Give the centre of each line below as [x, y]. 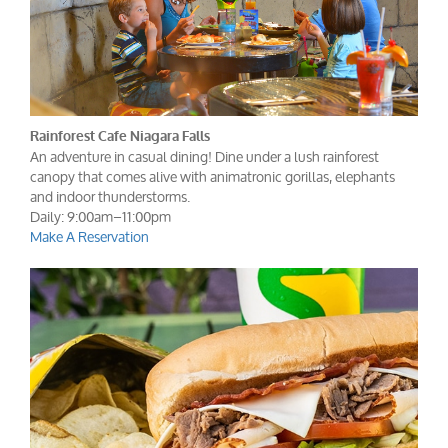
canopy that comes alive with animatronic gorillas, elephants [212, 177]
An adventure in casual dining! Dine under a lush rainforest [204, 157]
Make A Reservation [89, 237]
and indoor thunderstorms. [110, 197]
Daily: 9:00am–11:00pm [100, 217]
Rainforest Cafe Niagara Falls [120, 137]
